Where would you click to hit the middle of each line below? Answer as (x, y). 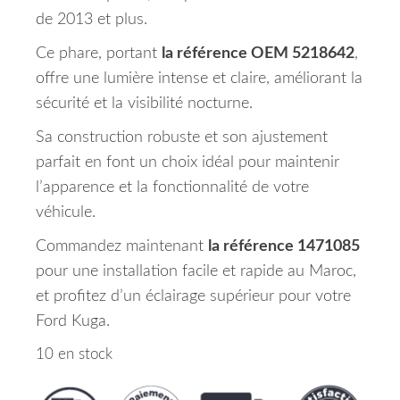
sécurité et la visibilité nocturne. (144, 104)
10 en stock (74, 354)
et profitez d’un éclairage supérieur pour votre (193, 296)
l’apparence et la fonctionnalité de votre (172, 187)
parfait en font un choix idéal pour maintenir (187, 162)
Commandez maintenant (122, 246)
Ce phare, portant (99, 54)
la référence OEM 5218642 (258, 54)
